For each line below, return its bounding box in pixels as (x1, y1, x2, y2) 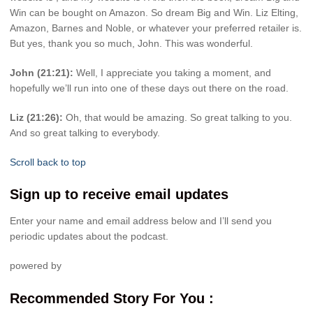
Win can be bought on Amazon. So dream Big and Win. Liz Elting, (10, 7, 298, 19)
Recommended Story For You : (10, 290, 214, 306)
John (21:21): (10, 66, 73, 78)
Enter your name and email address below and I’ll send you (10, 215, 272, 227)
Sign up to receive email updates (10, 187, 228, 203)
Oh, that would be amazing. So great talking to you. (63, 111, 292, 123)
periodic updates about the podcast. (10, 231, 168, 242)
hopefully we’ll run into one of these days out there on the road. (10, 82, 289, 94)
